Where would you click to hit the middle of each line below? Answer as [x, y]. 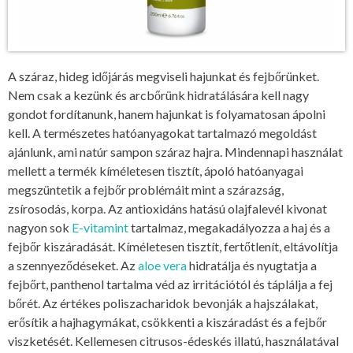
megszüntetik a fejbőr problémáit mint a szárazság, [146, 189]
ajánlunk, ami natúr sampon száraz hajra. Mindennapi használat [175, 151]
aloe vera [162, 265]
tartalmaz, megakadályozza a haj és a [229, 227]
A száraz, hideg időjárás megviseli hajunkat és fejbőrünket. [163, 76]
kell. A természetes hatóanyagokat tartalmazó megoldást [162, 132]
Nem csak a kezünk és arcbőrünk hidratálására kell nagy [158, 95]
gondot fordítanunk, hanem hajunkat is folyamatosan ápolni [167, 113]
